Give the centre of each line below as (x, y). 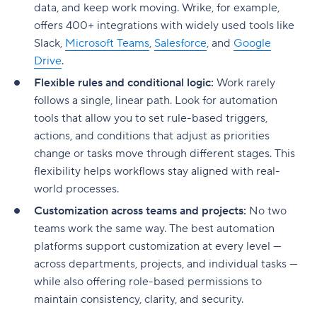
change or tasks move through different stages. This (165, 153)
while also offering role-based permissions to (148, 281)
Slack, (50, 43)
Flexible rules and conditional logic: (125, 82)
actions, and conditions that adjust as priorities (152, 136)
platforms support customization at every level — (157, 246)
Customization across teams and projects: (142, 211)
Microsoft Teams (107, 43)
